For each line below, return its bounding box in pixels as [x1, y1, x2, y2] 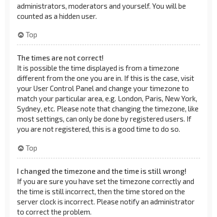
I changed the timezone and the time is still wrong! [17, 166, 186, 175]
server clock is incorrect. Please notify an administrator [17, 197, 195, 206]
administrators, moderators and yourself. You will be [17, 1, 186, 10]
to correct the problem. [17, 207, 92, 216]
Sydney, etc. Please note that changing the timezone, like [17, 104, 199, 113]
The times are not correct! [17, 53, 104, 62]
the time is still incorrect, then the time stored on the [17, 186, 185, 196]
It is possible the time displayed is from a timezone [17, 63, 179, 72]
